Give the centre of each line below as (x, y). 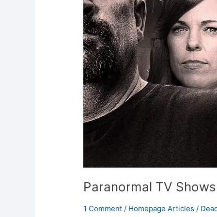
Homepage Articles (162, 209)
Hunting (97, 9)
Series (94, 21)
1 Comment (103, 209)
